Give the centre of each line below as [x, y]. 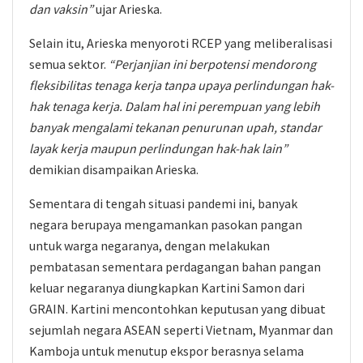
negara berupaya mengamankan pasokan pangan [166, 224]
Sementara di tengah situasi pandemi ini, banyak [163, 203]
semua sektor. [68, 64]
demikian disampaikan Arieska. [114, 169]
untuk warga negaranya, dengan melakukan [149, 246]
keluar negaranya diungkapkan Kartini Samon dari [167, 288]
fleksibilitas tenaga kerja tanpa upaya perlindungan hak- [181, 85]
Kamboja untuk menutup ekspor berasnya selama [167, 351]
